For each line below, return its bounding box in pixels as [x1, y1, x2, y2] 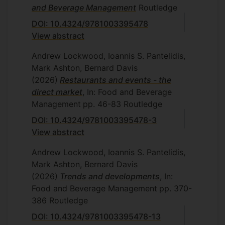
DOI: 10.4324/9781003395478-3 [32, 115, 157, 125]
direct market [32, 86, 82, 97]
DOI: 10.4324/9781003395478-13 [32, 211, 161, 221]
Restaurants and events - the [60, 74, 171, 85]
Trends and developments [60, 171, 160, 181]
